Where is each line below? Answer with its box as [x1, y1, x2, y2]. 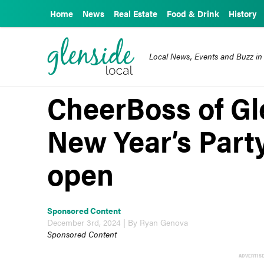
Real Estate [114, 8, 157, 19]
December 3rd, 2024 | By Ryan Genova [47, 216, 189, 229]
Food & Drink [167, 8, 219, 19]
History [229, 8, 257, 19]
